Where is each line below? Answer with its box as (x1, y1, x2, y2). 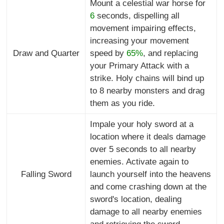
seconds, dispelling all (94, 11, 179, 21)
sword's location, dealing (89, 194, 181, 204)
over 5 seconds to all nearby (89, 144, 196, 154)
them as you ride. (89, 98, 155, 108)
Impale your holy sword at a (89, 119, 193, 129)
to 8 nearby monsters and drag (89, 86, 204, 96)
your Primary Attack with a (89, 61, 189, 71)
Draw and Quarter (12, 48, 79, 58)
